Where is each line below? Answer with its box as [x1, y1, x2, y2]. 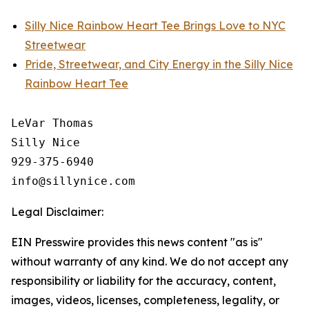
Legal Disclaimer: [11, 205, 103, 219]
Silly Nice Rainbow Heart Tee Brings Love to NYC [25, 19, 286, 32]
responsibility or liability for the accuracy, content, [11, 274, 276, 288]
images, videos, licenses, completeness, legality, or [11, 293, 279, 307]
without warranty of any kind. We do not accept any [11, 255, 288, 268]
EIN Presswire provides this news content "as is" [11, 235, 263, 249]
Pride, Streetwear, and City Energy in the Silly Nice [25, 57, 293, 71]
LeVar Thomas [11, 117, 94, 130]
